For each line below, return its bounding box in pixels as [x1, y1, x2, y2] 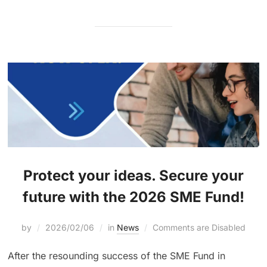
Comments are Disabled [153, 222, 246, 232]
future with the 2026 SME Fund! [23, 188, 244, 206]
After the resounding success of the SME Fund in [8, 249, 226, 262]
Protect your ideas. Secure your [23, 166, 244, 184]
